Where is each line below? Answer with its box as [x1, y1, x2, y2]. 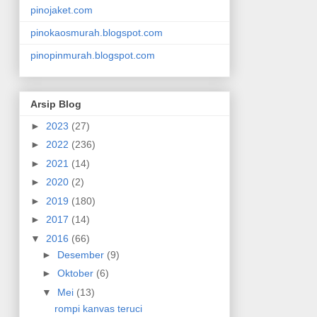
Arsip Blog [30, 98, 81, 110]
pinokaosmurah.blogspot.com [30, 27, 163, 39]
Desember [57, 248, 108, 260]
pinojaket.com [30, 4, 93, 16]
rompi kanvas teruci [54, 302, 143, 314]
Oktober [57, 267, 97, 279]
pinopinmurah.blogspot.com [30, 50, 155, 62]
